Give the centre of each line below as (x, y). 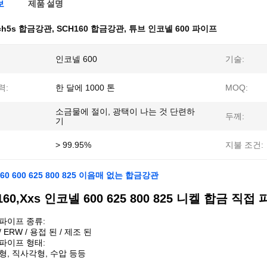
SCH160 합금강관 (90, 29)
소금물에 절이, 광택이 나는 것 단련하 (125, 111)
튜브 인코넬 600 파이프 (173, 29)
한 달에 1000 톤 (85, 88)
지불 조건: (244, 145)
